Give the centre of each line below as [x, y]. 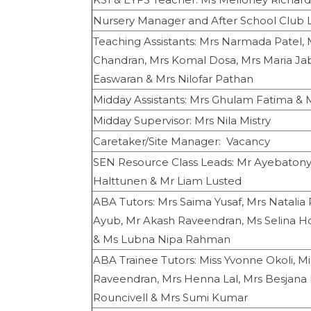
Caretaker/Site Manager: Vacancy [182, 142]
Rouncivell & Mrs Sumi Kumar [171, 298]
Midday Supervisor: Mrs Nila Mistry [184, 121]
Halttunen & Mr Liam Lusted [168, 181]
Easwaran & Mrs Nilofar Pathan [174, 79]
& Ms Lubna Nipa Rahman [162, 239]
